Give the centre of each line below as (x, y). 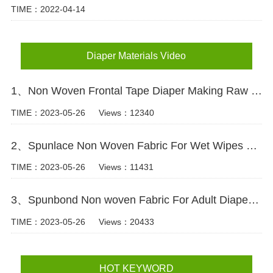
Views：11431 (126, 167)
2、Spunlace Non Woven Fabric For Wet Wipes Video (251, 145)
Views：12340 (126, 112)
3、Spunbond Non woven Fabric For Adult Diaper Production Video (253, 200)
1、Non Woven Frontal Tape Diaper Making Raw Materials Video (256, 90)
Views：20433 (126, 222)
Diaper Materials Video (136, 56)
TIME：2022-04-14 (48, 9)
